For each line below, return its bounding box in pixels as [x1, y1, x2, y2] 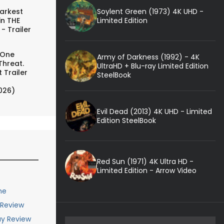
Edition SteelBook [96, 115, 156, 125]
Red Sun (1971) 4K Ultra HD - [96, 156, 193, 166]
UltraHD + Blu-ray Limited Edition [96, 60, 208, 71]
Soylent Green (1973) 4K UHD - [96, 6, 203, 16]
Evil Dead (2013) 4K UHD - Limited [96, 106, 212, 116]
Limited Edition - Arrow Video [96, 165, 196, 175]
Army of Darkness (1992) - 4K [96, 51, 199, 62]
